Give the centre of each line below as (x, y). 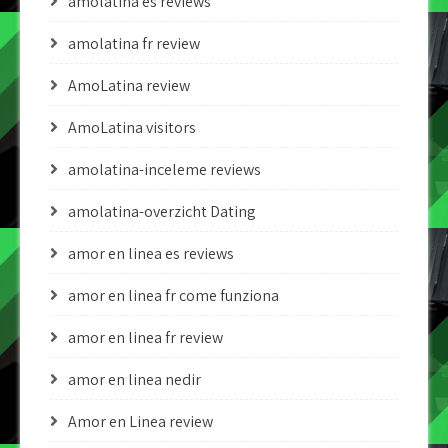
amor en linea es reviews (151, 253)
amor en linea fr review (145, 337)
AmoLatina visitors (132, 127)
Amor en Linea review (140, 421)
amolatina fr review (134, 43)
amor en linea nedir (134, 379)
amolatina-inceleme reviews (164, 169)
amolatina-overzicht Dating (162, 211)
